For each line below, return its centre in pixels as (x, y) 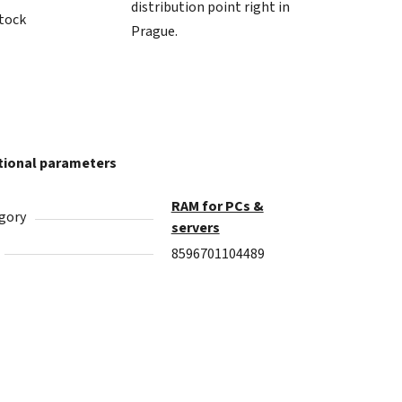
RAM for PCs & (217, 206)
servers (195, 227)
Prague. (154, 31)
